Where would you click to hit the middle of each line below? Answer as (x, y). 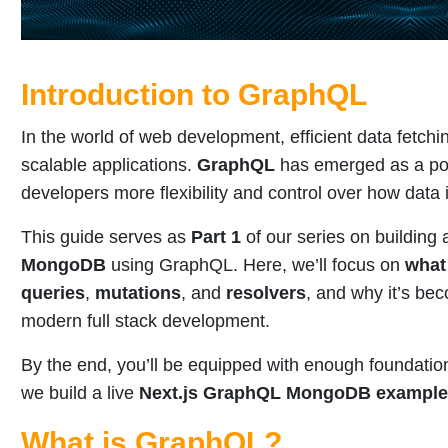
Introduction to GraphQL (194, 95)
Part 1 (216, 237)
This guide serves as (106, 237)
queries (53, 293)
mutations (138, 293)
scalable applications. (109, 165)
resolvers (266, 293)
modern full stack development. (145, 321)
